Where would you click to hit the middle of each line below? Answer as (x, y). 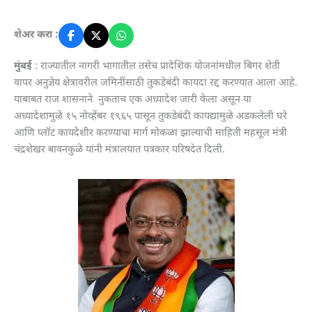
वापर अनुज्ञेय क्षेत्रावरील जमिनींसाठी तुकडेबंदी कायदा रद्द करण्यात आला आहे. (156, 83)
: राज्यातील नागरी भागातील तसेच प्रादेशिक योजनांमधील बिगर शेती (156, 66)
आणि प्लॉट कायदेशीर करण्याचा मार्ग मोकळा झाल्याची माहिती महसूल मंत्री (150, 133)
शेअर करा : (36, 35)
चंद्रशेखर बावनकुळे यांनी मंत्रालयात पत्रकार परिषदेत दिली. (119, 150)
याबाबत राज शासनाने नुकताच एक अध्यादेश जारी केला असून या (133, 100)
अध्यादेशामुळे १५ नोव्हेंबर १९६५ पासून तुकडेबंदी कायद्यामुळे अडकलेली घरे (150, 116)
